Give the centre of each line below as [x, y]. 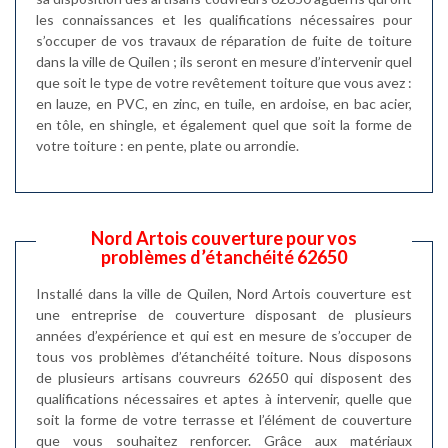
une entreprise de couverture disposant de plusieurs [224, 314]
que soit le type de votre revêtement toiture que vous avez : [224, 82]
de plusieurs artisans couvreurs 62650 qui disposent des [224, 377]
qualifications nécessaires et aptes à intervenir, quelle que [224, 398]
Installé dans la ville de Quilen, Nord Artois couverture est [224, 293]
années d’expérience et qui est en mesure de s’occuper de [224, 335]
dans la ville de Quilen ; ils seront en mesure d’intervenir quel [224, 61]
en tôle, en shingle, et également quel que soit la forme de [224, 124]
